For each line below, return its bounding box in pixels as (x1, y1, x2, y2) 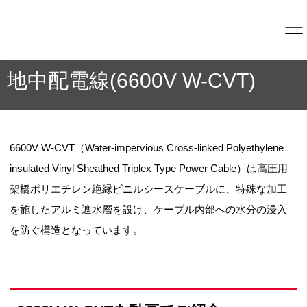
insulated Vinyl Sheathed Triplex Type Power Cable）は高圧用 (10, 162, 288, 174)
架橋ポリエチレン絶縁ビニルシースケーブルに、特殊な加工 (10, 182, 288, 195)
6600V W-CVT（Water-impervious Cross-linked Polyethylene (10, 141, 284, 153)
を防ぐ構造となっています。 (10, 223, 144, 236)
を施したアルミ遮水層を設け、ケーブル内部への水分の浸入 (10, 203, 288, 215)
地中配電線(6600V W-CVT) (7, 69, 256, 92)
